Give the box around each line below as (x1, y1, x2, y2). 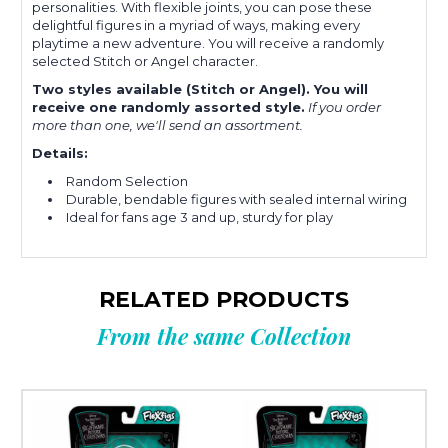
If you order (308, 99, 381, 116)
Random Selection (66, 173, 189, 190)
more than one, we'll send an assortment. (32, 117, 303, 134)
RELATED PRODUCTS (98, 286, 350, 314)
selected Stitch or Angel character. (32, 53, 258, 70)
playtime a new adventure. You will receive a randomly (32, 35, 384, 52)
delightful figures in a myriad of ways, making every (32, 17, 360, 34)
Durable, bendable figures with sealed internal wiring (66, 191, 408, 208)
